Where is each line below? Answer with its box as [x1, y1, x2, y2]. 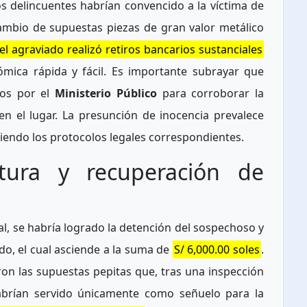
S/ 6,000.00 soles [173, 242, 260, 258]
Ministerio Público [55, 86, 157, 101]
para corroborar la [156, 86, 264, 101]
